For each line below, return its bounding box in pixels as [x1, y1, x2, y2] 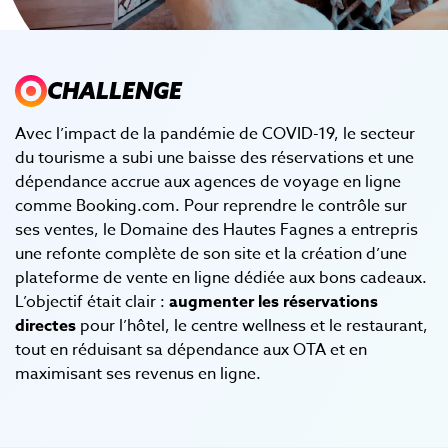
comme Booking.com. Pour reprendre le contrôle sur [15, 193, 407, 218]
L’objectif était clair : [15, 289, 169, 314]
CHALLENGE [47, 75, 182, 105]
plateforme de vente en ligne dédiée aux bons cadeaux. [15, 265, 427, 290]
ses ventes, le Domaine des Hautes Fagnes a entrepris [15, 217, 418, 242]
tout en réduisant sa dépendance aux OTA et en [15, 337, 367, 362]
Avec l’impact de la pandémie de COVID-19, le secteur [15, 121, 415, 146]
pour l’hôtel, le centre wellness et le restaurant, [76, 313, 428, 338]
